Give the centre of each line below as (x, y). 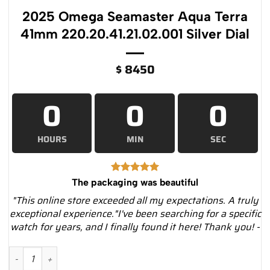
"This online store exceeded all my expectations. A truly (135, 201)
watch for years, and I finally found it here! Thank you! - (135, 227)
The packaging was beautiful (135, 183)
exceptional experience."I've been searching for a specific (135, 214)
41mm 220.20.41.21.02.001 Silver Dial (135, 34)
